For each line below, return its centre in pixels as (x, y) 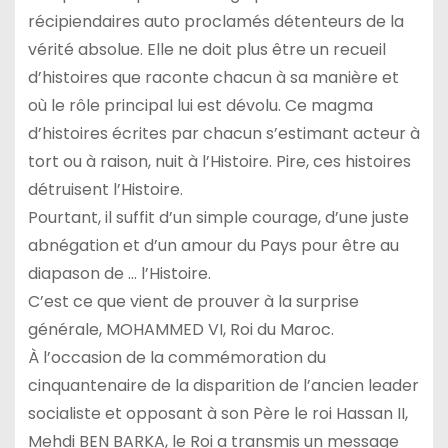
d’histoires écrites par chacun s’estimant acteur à (223, 134)
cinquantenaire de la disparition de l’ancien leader (223, 386)
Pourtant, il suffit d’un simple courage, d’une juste (218, 218)
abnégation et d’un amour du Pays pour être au (213, 246)
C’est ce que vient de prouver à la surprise (193, 302)
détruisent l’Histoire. (105, 190)
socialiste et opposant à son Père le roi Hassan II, (217, 414)
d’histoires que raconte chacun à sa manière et (213, 78)
